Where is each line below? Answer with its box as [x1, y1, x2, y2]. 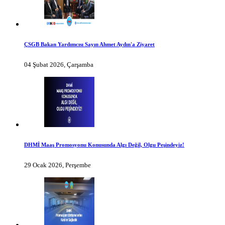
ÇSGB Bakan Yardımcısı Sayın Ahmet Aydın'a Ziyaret [24, 41, 155, 48]
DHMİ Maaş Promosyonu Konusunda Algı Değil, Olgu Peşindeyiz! [24, 142, 184, 148]
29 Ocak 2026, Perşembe [24, 161, 91, 169]
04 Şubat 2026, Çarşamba [24, 61, 93, 69]
